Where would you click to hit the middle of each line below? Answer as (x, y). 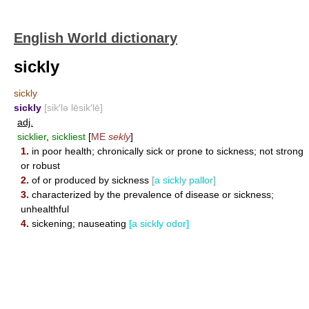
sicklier (32, 137)
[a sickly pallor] (184, 180)
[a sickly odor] (159, 223)
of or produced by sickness (90, 180)
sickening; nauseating (79, 223)
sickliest (69, 137)
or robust (40, 166)
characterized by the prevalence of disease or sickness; (151, 195)
